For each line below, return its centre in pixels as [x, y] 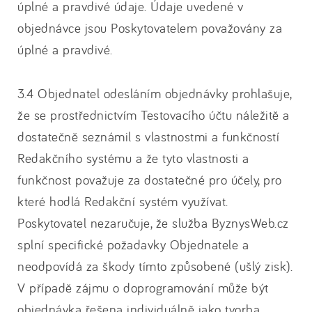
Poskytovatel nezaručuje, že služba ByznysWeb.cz [153, 223]
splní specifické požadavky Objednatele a [133, 244]
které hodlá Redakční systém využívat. [123, 201]
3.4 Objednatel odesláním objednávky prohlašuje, [155, 93]
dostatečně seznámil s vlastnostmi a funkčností [148, 136]
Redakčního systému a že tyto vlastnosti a [133, 158]
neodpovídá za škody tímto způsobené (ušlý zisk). [155, 266]
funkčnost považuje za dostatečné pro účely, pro [150, 180]
